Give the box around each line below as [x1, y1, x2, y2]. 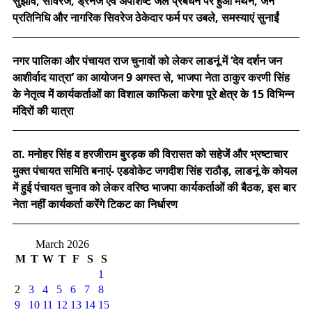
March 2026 [35, 238, 89, 251]
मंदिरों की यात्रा [13, 103, 74, 119]
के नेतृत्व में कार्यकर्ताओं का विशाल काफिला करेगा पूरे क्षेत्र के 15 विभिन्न [13, 86, 294, 102]
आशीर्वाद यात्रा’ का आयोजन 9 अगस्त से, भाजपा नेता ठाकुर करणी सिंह [13, 70, 290, 86]
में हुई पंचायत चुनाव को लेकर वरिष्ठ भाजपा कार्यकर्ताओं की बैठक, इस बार [13, 180, 296, 196]
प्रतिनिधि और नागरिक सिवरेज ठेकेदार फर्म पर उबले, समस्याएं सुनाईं [13, 10, 281, 26]
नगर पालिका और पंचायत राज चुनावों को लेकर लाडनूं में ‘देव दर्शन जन [13, 53, 282, 69]
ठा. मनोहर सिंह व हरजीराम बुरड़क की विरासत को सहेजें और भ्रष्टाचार [13, 146, 288, 162]
